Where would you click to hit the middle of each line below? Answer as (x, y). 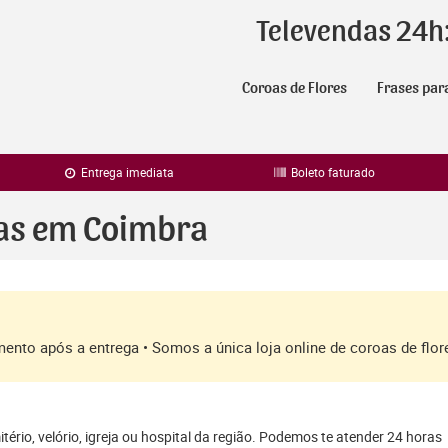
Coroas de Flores (294, 88)
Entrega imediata (126, 172)
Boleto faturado (332, 172)
